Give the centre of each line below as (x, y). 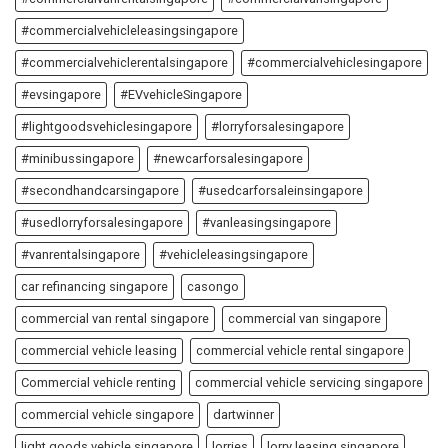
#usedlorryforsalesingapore (102, 222)
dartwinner (243, 414)
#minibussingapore (77, 158)
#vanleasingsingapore (266, 222)
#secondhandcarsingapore (100, 190)
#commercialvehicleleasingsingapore (129, 30)
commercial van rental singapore (115, 318)
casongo (213, 286)
